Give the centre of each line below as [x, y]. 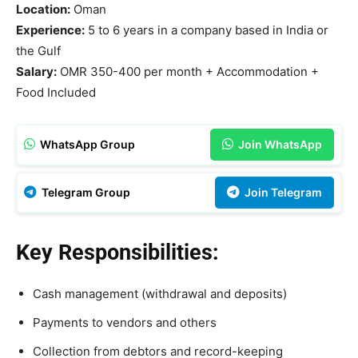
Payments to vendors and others [125, 323]
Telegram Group [85, 193]
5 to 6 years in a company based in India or [207, 30]
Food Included [56, 93]
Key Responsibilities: [117, 253]
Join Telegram [282, 193]
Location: [43, 10]
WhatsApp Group [86, 145]
